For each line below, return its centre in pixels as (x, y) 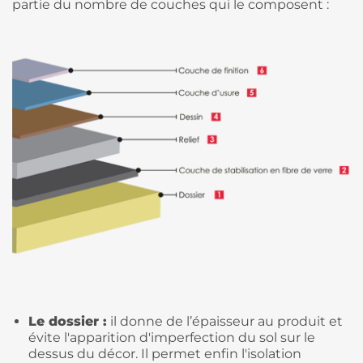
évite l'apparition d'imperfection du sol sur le (172, 337)
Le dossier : (68, 321)
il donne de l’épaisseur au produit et (225, 321)
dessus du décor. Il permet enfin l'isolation (165, 353)
